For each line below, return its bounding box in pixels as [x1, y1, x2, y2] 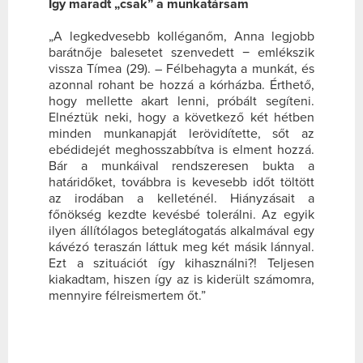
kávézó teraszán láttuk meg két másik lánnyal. [49, 239, 314, 256]
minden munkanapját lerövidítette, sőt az [49, 126, 314, 143]
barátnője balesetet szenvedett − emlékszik [49, 45, 314, 62]
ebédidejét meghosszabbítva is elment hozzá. [49, 142, 314, 159]
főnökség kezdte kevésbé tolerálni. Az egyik [49, 207, 314, 224]
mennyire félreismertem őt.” [49, 288, 206, 305]
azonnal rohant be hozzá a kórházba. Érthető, [49, 77, 314, 94]
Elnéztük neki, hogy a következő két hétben [49, 109, 314, 126]
